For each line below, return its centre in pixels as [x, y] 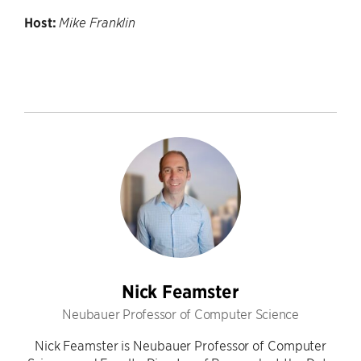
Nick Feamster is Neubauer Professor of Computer [180, 345]
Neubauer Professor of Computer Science [180, 313]
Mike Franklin [98, 23]
